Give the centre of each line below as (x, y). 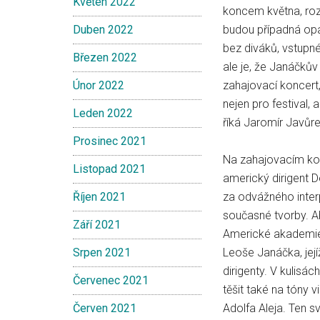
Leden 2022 (103, 113)
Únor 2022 (99, 85)
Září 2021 (97, 225)
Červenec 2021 (111, 280)
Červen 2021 (105, 308)
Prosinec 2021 (110, 141)
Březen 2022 (105, 57)
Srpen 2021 (102, 252)
